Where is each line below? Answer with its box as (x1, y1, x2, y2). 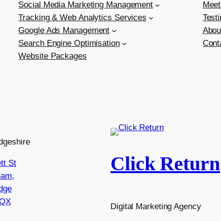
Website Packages (18, 51, 87, 61)
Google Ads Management (18, 25, 110, 35)
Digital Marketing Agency (110, 201, 201, 211)
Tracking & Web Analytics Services (18, 12, 147, 22)
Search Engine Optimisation (18, 38, 120, 48)
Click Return (110, 152, 220, 175)
